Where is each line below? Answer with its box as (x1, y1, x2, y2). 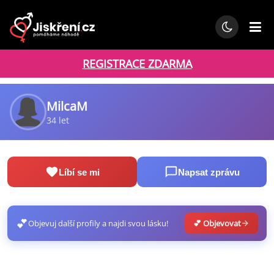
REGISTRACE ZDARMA (82, 56, 192, 71)
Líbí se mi (58, 166, 100, 177)
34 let (46, 114, 69, 126)
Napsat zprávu (177, 166, 240, 177)
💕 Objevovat (193, 218, 241, 229)
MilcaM (46, 98, 87, 114)
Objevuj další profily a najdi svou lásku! (28, 218, 168, 229)
